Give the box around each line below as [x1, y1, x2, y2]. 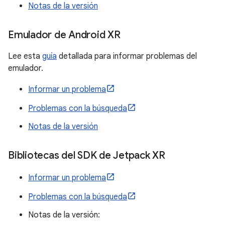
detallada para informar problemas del [57, 51, 197, 61]
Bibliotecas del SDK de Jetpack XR [8, 149, 165, 162]
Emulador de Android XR [8, 29, 121, 41]
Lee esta [8, 51, 42, 61]
